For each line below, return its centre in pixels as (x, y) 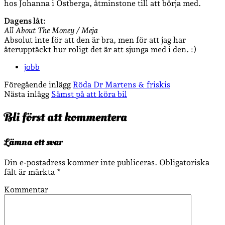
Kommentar (26, 190)
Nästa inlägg (27, 94)
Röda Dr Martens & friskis (122, 84)
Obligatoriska (184, 163)
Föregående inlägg (37, 84)
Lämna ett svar (33, 142)
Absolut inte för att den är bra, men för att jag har (95, 40)
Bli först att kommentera (66, 117)
